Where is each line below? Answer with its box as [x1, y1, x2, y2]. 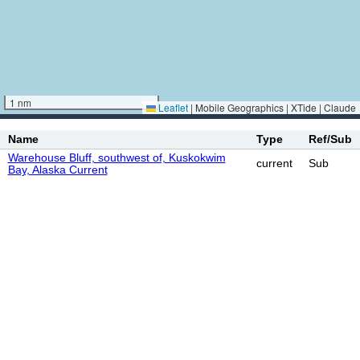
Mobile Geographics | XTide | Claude [193, 100, 356, 114]
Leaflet [156, 100, 188, 114]
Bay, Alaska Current [7, 163, 108, 176]
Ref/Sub [308, 133, 352, 145]
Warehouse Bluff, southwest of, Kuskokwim [7, 151, 226, 164]
